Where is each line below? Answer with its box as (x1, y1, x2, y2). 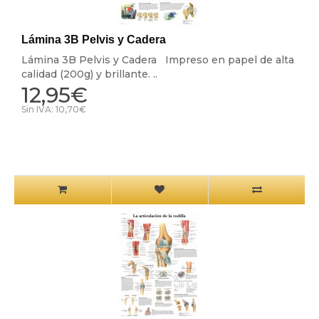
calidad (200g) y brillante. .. (21, 68, 157, 81)
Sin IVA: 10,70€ (21, 104, 86, 115)
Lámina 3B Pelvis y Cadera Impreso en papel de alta (21, 53, 294, 67)
